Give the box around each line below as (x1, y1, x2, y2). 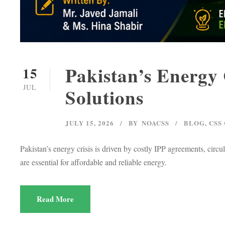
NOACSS (142, 118, 169, 128)
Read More (37, 193, 74, 205)
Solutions (65, 84, 144, 111)
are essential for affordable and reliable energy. (20, 157, 167, 168)
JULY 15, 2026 (65, 118, 114, 128)
